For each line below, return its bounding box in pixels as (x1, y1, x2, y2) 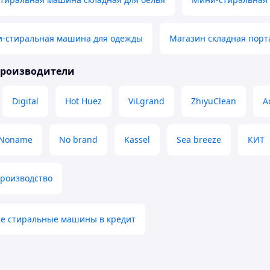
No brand (59, 134, 98, 146)
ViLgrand (128, 95, 165, 107)
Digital (12, 95, 39, 107)
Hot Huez (65, 95, 102, 107)
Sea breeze (177, 134, 221, 146)
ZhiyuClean (191, 95, 236, 107)
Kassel (124, 134, 150, 146)
